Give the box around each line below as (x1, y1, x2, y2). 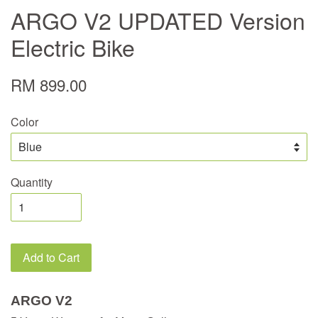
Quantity (11, 174, 53, 191)
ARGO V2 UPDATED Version (11, 4, 305, 37)
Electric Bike (11, 31, 135, 64)
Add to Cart (23, 249, 79, 266)
